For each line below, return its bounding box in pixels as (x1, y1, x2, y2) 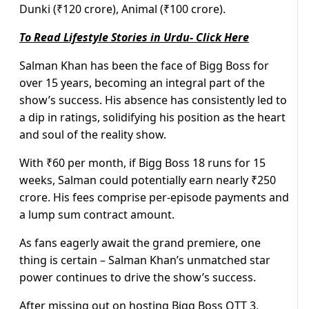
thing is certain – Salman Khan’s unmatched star (19, 252, 270, 268)
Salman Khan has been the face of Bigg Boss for (19, 58, 269, 74)
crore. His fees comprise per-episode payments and (19, 190, 289, 206)
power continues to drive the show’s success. (19, 270, 256, 286)
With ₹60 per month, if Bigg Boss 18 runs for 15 (19, 155, 266, 171)
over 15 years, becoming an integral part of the (19, 75, 265, 91)
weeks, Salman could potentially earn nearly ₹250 (19, 172, 276, 188)
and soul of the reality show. (19, 127, 166, 143)
